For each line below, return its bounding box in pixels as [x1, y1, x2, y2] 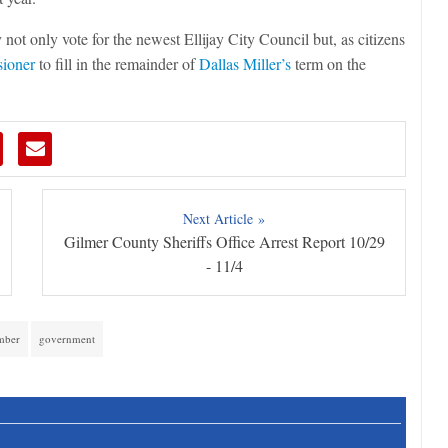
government [39, 331, 95, 347]
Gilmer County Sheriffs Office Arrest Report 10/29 [63, 231, 385, 253]
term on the [291, 53, 366, 75]
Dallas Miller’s [199, 53, 291, 75]
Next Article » [183, 209, 266, 229]
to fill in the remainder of [35, 53, 199, 75]
